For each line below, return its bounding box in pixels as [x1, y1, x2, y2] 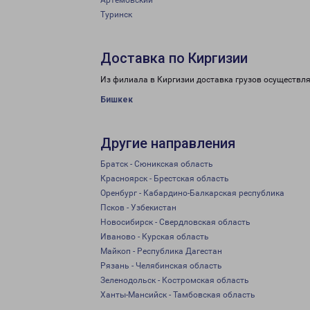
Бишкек [100, 95, 133, 104]
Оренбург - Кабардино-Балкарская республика [100, 188, 284, 198]
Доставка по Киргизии [100, 50, 248, 66]
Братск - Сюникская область [100, 159, 213, 169]
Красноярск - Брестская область [100, 174, 229, 183]
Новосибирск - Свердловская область [100, 217, 250, 227]
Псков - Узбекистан [100, 203, 176, 212]
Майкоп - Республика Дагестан [100, 246, 222, 256]
